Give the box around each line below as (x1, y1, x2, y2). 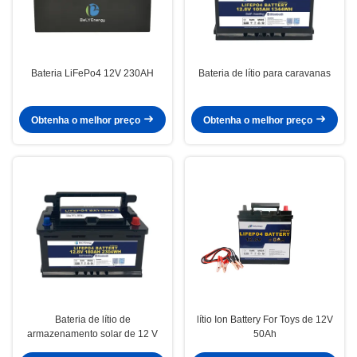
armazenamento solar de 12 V (27, 328, 158, 340)
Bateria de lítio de (54, 314, 131, 326)
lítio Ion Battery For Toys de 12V (196, 314, 333, 326)
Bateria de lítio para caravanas (198, 68, 331, 80)
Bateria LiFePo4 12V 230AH (31, 68, 154, 80)
